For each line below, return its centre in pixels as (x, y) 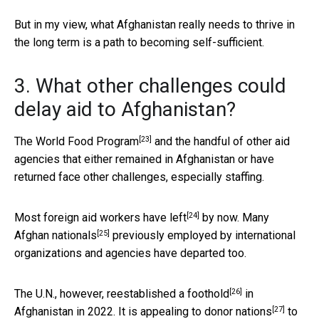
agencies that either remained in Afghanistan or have (144, 159)
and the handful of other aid (221, 142)
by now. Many (234, 218)
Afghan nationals (56, 236)
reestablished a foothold (168, 294)
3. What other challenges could (150, 86)
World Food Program (87, 142)
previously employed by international (203, 236)
